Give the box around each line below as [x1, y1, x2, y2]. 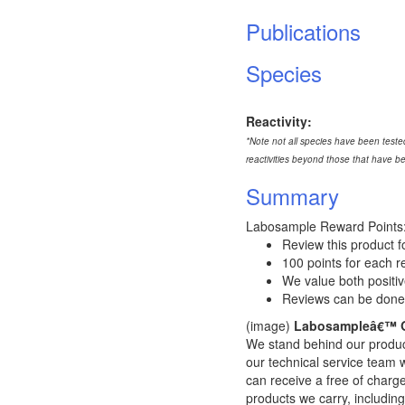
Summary [246, 180, 339, 212]
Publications [246, 15, 361, 47]
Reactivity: [246, 112, 312, 130]
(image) [246, 316, 294, 334]
